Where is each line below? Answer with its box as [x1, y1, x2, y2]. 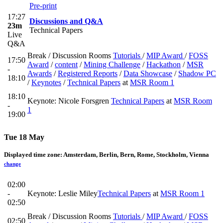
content [55, 60, 78, 69]
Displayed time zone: [4, 151, 63, 159]
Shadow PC [178, 69, 216, 78]
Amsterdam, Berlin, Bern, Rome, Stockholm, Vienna [63, 151, 209, 159]
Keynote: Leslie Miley [27, 189, 98, 198]
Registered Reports [58, 69, 117, 78]
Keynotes [31, 78, 61, 87]
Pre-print [29, 1, 57, 10]
